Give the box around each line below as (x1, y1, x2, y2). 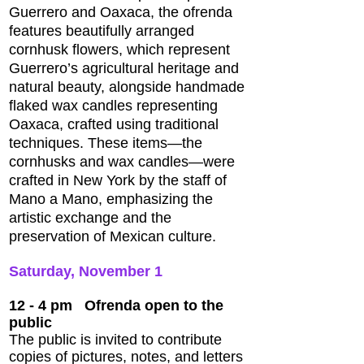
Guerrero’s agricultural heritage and (9, 60, 239, 76)
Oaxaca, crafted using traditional (9, 116, 219, 132)
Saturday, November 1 (9, 263, 167, 279)
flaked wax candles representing (9, 97, 218, 114)
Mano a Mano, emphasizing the (9, 191, 213, 207)
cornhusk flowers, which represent (9, 41, 230, 58)
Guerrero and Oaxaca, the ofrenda (9, 4, 232, 20)
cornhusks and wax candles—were (9, 154, 235, 170)
